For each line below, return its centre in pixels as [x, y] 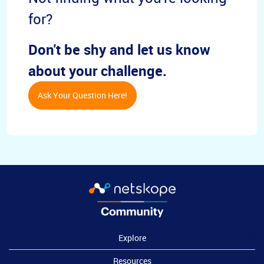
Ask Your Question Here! [82, 95]
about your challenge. [98, 71]
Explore [132, 238]
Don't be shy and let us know [119, 49]
